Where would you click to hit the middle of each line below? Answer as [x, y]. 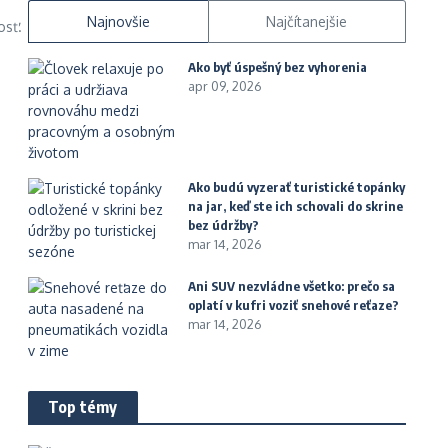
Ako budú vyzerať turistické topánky [296, 187]
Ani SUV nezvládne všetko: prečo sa [291, 286]
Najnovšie [118, 21]
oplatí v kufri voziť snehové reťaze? [293, 305]
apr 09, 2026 [225, 86]
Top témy [83, 407]
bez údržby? [223, 225]
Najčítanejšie [307, 21]
